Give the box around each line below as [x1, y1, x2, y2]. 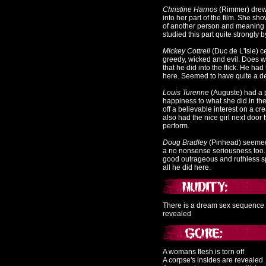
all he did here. [163, 163, 211, 172]
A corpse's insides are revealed [163, 256, 263, 264]
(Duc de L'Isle [212, 47, 256, 55]
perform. [163, 122, 189, 130]
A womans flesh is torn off [163, 248, 244, 256]
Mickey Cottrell [163, 47, 212, 55]
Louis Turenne [163, 88, 211, 97]
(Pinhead [207, 138, 239, 147]
